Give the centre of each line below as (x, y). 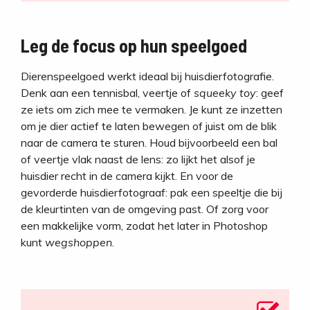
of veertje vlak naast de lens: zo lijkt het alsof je (138, 159)
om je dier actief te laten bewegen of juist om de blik (149, 126)
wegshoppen (79, 243)
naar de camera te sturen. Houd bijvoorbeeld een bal (149, 143)
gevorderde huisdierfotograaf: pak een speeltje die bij (152, 193)
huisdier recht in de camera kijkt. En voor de (127, 176)
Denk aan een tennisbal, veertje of (107, 93)
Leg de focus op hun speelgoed (134, 46)
